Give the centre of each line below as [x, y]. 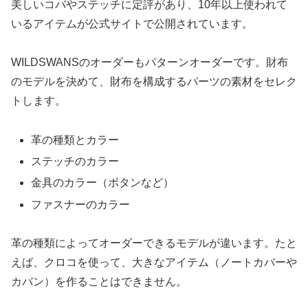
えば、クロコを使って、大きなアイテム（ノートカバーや [154, 263]
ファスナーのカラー [81, 204]
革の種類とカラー [75, 140]
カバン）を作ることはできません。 [99, 282]
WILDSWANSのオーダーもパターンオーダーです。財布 [150, 63]
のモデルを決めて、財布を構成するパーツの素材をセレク [154, 82]
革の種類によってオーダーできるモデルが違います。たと [154, 243]
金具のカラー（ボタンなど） [103, 183]
